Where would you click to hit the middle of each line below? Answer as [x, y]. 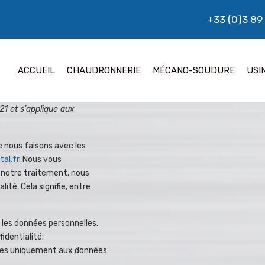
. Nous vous [40, 159]
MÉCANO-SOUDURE [194, 71]
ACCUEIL [36, 71]
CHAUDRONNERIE [104, 71]
